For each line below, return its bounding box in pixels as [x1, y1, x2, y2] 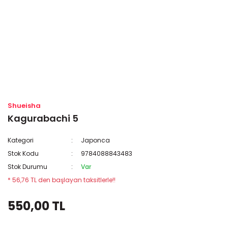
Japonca [81, 136, 110, 145]
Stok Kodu [8, 149, 39, 158]
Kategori [8, 136, 34, 145]
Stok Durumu [8, 162, 47, 171]
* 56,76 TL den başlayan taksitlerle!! [8, 176, 116, 184]
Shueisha [8, 101, 41, 110]
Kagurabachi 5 [8, 112, 78, 125]
